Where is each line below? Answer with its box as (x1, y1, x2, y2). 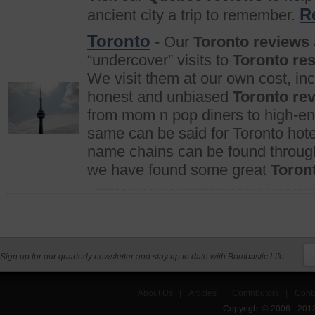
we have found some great (87, 161, 271, 179)
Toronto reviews (193, 33, 309, 51)
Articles (188, 288, 217, 298)
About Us (138, 288, 174, 298)
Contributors (232, 288, 280, 298)
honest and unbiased (87, 88, 233, 105)
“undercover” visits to (87, 51, 233, 69)
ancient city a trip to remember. (87, 6, 300, 24)
